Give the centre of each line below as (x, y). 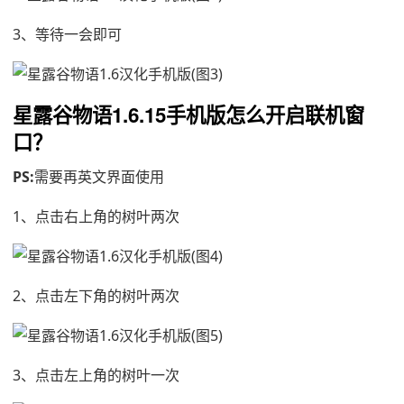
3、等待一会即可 (67, 34)
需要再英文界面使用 (99, 177)
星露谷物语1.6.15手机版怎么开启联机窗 (188, 115)
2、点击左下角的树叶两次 (96, 296)
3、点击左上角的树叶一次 (96, 375)
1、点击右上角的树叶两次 (96, 216)
